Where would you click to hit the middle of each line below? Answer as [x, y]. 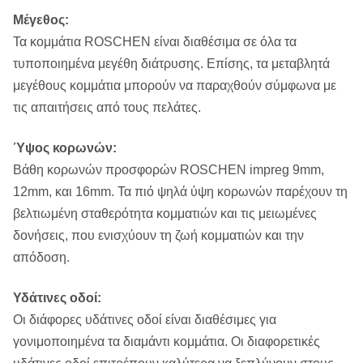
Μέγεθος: [41, 20]
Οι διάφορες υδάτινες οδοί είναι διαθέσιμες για [145, 320]
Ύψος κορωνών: [65, 148]
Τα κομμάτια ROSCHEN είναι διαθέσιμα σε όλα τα [155, 42]
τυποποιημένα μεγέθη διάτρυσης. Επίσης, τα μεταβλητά [171, 64]
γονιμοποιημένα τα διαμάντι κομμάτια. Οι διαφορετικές [167, 342]
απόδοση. [41, 257]
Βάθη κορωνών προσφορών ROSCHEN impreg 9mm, [169, 170]
